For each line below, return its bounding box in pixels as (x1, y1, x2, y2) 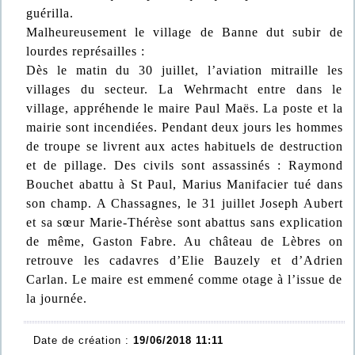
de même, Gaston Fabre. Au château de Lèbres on (26, 235, 343, 248)
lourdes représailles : (26, 44, 145, 58)
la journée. (26, 292, 87, 305)
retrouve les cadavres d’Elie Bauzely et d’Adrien (26, 254, 343, 267)
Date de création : (33, 334, 133, 346)
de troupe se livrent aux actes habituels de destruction (26, 139, 343, 153)
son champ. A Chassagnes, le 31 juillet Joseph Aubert (26, 197, 343, 210)
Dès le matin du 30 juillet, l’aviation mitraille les (26, 63, 343, 77)
